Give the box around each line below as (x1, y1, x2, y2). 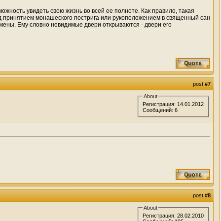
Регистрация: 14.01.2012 (143, 101, 204, 107)
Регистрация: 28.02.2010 (143, 212, 204, 219)
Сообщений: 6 (143, 107, 178, 113)
